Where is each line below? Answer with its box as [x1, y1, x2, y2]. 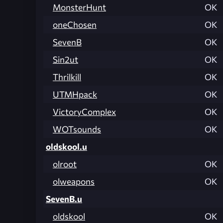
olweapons [53, 176, 95, 187]
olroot [53, 158, 77, 169]
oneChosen [53, 19, 97, 30]
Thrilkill [53, 71, 81, 82]
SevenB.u [46, 193, 82, 204]
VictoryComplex [53, 106, 116, 117]
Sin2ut [53, 54, 78, 65]
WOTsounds [53, 123, 101, 134]
